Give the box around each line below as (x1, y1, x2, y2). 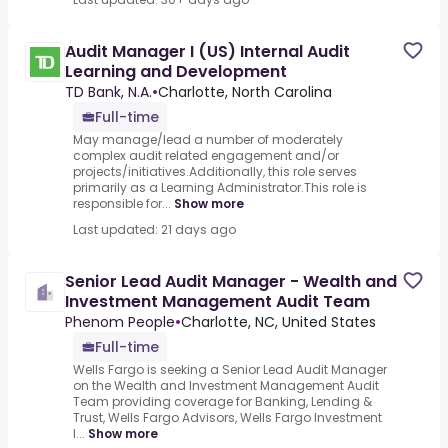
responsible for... (73, 195, 171, 213)
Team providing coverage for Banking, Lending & (73, 393, 372, 411)
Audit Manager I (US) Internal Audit (65, 40, 350, 64)
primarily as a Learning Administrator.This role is (73, 179, 367, 197)
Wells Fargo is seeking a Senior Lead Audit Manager (73, 361, 387, 379)
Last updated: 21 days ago (73, 221, 236, 239)
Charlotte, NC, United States (181, 312, 376, 333)
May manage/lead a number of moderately (73, 131, 343, 149)
